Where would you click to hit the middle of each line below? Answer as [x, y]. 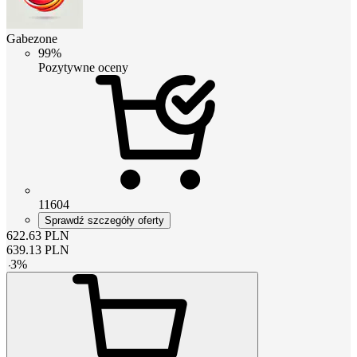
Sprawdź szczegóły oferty [104, 220]
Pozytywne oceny [83, 67]
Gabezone [32, 38]
